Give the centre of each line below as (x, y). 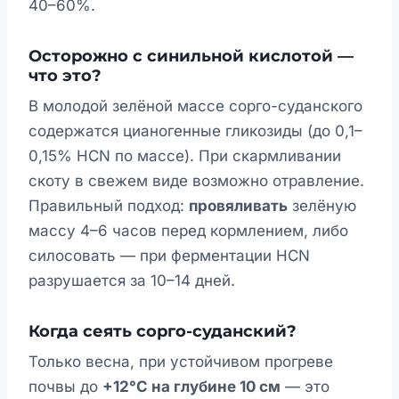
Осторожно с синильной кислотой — (191, 57)
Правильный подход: (109, 206)
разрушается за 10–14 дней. (132, 281)
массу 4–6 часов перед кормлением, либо (188, 231)
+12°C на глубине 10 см (191, 387)
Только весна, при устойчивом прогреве (181, 362)
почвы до (65, 387)
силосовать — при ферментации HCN (169, 256)
